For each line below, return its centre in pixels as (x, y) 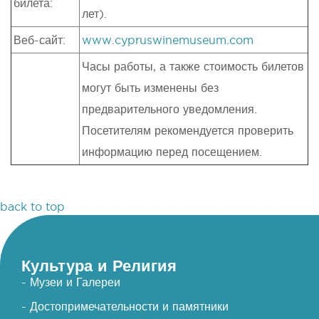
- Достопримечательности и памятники (125, 306)
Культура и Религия (99, 265)
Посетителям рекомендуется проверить (188, 130)
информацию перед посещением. (172, 151)
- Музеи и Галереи (71, 282)
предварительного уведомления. (169, 109)
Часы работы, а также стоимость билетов (193, 66)
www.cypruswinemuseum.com (168, 40)
